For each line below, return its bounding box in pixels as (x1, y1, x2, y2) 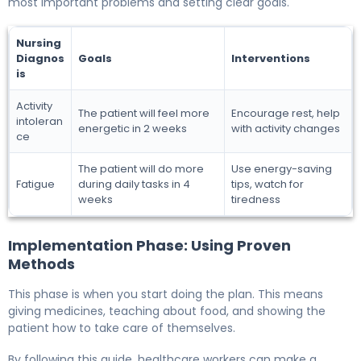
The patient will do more (78, 160, 204, 176)
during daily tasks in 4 (78, 176, 190, 192)
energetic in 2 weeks (78, 120, 187, 136)
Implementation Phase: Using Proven (8, 234, 291, 255)
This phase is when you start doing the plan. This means (8, 285, 323, 302)
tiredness (231, 191, 280, 207)
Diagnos (16, 50, 64, 66)
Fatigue (16, 176, 55, 192)
